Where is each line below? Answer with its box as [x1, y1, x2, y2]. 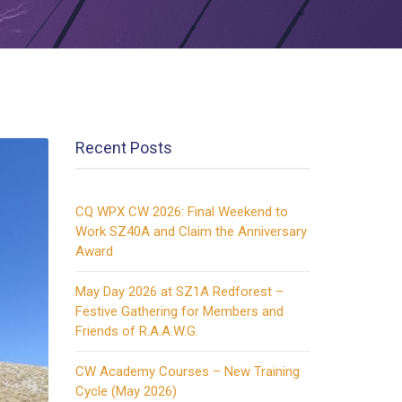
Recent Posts [74, 138, 172, 157]
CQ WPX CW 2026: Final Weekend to [74, 204, 288, 220]
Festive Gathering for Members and [74, 303, 284, 319]
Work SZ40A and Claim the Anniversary [74, 223, 307, 240]
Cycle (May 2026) [74, 383, 177, 399]
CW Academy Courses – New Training [74, 363, 300, 380]
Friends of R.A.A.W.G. [74, 323, 198, 339]
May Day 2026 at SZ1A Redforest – [74, 284, 284, 300]
